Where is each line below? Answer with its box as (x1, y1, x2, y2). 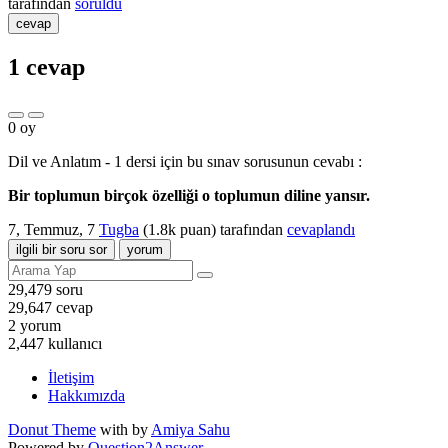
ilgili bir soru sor (16, 241, 107, 257)
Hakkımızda (48, 386, 125, 404)
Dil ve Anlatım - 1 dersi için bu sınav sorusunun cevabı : (8, 152, 362, 170)
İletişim (48, 368, 94, 386)
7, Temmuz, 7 (8, 220, 95, 238)
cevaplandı (287, 220, 355, 238)
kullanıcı (44, 334, 102, 352)
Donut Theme (8, 420, 96, 438)
